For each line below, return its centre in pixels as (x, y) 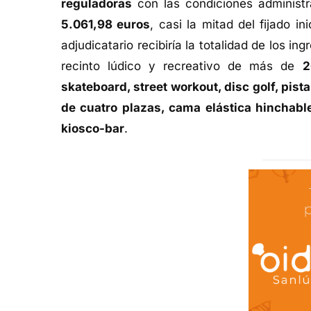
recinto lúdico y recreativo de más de (182, 66)
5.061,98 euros (106, 24)
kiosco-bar (93, 128)
